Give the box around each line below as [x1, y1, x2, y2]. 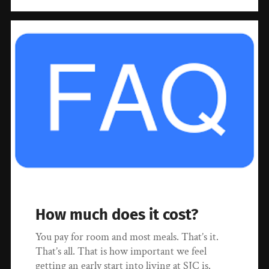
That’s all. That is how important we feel [35, 244, 207, 258]
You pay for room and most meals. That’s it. [35, 229, 219, 244]
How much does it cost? [35, 205, 199, 224]
